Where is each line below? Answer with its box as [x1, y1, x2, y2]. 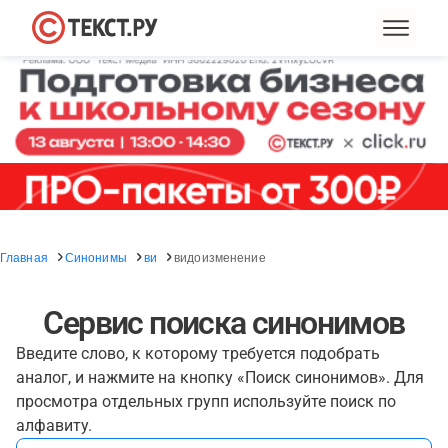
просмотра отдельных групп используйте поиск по [16, 392, 396, 411]
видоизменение [174, 248, 266, 265]
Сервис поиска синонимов [43, 304, 405, 342]
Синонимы [64, 248, 127, 265]
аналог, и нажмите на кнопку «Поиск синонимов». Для [16, 368, 424, 387]
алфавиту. [16, 416, 92, 435]
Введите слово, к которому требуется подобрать [16, 344, 380, 363]
